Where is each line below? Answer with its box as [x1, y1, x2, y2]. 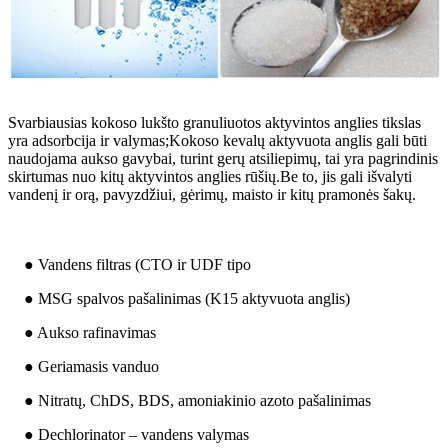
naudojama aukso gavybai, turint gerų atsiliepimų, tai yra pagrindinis [8, 150, 438, 168]
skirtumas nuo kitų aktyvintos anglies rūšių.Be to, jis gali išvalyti [8, 168, 412, 186]
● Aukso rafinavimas [24, 324, 156, 342]
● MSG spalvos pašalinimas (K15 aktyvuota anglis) [24, 290, 350, 308]
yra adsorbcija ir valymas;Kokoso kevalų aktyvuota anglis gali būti [8, 132, 427, 150]
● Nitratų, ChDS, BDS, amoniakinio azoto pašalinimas [24, 392, 371, 410]
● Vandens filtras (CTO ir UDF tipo [24, 256, 251, 274]
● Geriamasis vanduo [24, 358, 159, 376]
